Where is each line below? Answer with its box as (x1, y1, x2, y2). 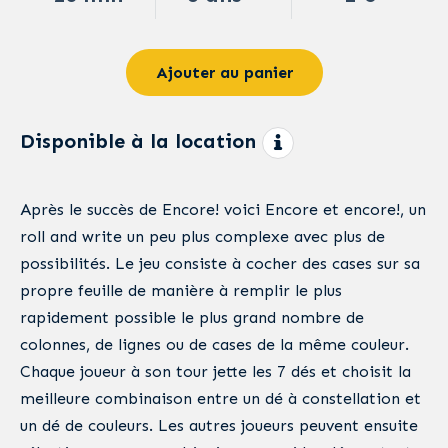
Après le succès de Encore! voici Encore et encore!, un (20, 199, 426, 219)
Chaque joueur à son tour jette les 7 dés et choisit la (20, 361, 411, 381)
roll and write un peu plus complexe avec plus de (20, 226, 385, 246)
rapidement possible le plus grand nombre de (20, 307, 364, 327)
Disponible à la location (20, 128, 256, 153)
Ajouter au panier (155, 62, 293, 82)
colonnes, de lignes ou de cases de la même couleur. (20, 334, 409, 354)
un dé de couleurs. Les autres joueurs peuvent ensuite (20, 415, 418, 435)
